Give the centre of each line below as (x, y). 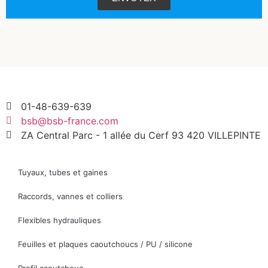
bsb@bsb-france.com (70, 121)
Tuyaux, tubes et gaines (63, 172)
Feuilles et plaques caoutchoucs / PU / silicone (105, 244)
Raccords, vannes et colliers (70, 196)
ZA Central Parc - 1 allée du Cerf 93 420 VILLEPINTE (141, 135)
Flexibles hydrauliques (60, 220)
